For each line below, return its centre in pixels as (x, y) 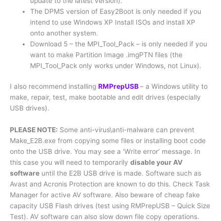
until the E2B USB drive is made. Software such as (120, 173)
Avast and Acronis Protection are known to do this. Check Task (110, 184)
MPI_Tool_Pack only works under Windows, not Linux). (116, 65)
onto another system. (64, 33)
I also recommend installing (54, 87)
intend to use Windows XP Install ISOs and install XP (113, 22)
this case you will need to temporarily (70, 162)
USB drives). (30, 108)
